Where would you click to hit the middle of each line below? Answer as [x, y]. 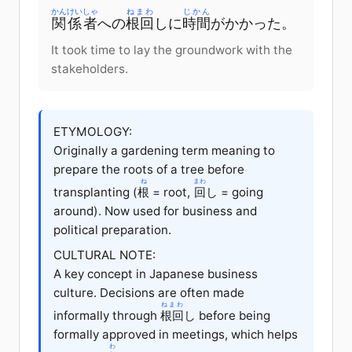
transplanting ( [95, 192]
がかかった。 [253, 23]
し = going [235, 192]
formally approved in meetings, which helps [176, 334]
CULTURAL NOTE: [104, 255]
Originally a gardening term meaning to [164, 150]
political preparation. [112, 229]
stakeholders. [90, 68]
